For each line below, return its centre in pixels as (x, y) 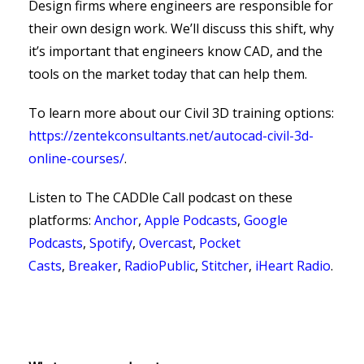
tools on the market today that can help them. (168, 74)
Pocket (220, 243)
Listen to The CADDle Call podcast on (143, 197)
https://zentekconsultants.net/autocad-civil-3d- (171, 136)
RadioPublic (160, 266)
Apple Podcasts (191, 220)
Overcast (166, 243)
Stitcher (225, 266)
